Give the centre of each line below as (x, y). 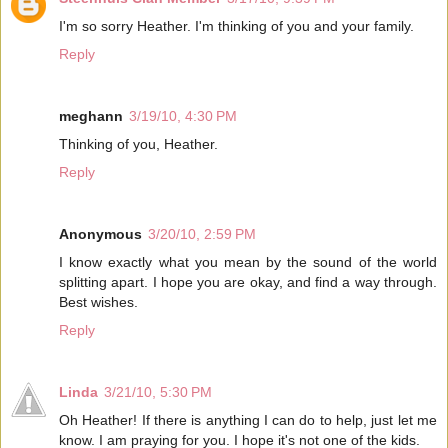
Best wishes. (98, 302)
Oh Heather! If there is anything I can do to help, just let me (248, 420)
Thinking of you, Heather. (138, 144)
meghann (91, 116)
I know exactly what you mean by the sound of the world (248, 262)
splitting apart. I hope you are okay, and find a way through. (248, 282)
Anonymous (100, 234)
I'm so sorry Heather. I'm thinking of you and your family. (236, 26)
